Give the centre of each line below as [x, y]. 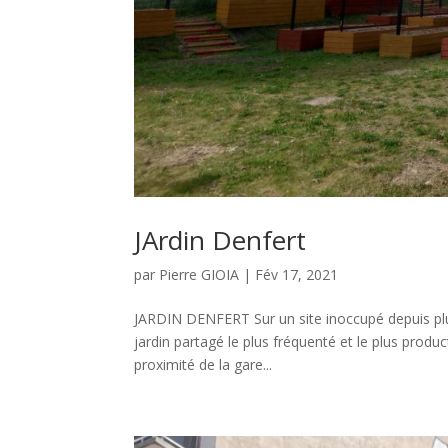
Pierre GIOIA [199, 274]
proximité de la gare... [203, 364]
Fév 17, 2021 [297, 274]
